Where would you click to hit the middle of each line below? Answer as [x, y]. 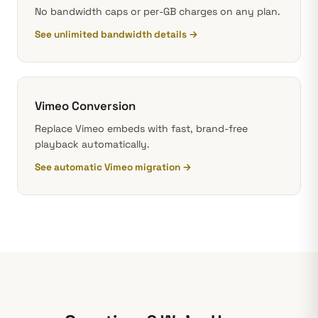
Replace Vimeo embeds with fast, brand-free [141, 128]
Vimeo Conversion [85, 106]
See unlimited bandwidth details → [116, 34]
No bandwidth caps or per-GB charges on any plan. [158, 11]
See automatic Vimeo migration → [113, 167]
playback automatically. [92, 144]
